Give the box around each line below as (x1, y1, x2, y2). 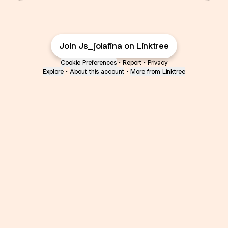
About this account (70, 67, 124, 76)
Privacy (148, 58, 167, 67)
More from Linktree (130, 67, 185, 76)
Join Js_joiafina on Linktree (59, 40, 169, 51)
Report (123, 58, 141, 67)
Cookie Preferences (61, 58, 117, 67)
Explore (43, 67, 64, 76)
